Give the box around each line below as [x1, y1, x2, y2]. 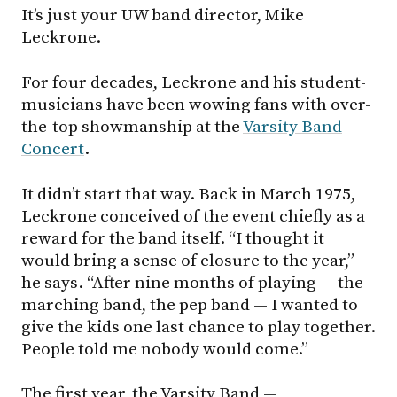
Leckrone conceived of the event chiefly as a [21, 205, 365, 227]
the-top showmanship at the [21, 116, 243, 138]
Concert [21, 138, 84, 160]
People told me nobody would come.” [21, 338, 308, 360]
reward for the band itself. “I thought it [21, 227, 324, 249]
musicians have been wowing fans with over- [21, 94, 370, 116]
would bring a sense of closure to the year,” [21, 249, 354, 271]
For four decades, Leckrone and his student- [21, 72, 366, 94]
